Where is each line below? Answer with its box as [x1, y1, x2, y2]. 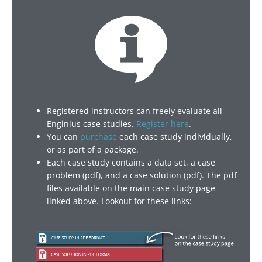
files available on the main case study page [47, 182, 215, 194]
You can [47, 130, 80, 142]
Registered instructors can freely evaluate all [47, 105, 222, 116]
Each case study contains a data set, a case [47, 156, 215, 168]
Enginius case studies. [47, 118, 136, 129]
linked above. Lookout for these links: [47, 195, 192, 206]
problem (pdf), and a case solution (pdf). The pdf [47, 169, 237, 181]
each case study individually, [117, 130, 232, 142]
